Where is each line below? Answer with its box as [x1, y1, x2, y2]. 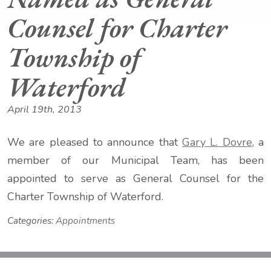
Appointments [56, 215, 115, 227]
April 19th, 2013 [7, 103, 82, 116]
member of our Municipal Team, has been [7, 153, 264, 168]
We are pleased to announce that [7, 135, 182, 149]
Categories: [7, 215, 56, 227]
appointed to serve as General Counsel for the [7, 171, 264, 186]
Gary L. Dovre [182, 135, 252, 149]
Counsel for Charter [7, 10, 227, 45]
